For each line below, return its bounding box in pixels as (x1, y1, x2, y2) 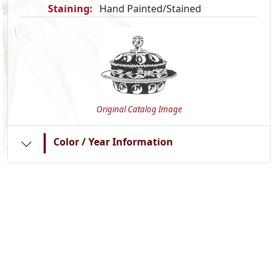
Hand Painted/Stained (99, 2, 201, 15)
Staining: (48, 2, 93, 15)
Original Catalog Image (96, 104, 182, 115)
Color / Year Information (53, 134, 174, 149)
